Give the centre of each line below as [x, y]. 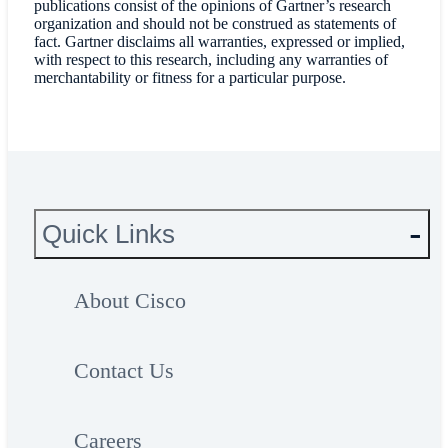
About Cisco [129, 301]
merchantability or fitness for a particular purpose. [189, 78]
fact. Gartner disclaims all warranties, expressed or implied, [219, 42]
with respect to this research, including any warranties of [210, 60]
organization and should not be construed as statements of [214, 24]
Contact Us [123, 371]
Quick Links [108, 233]
